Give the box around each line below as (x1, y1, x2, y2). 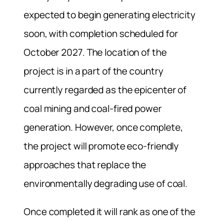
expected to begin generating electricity (24, 8, 195, 22)
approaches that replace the (24, 158, 147, 172)
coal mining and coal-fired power (24, 102, 162, 115)
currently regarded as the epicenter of (24, 83, 187, 97)
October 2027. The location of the (24, 46, 167, 59)
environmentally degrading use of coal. (24, 177, 188, 190)
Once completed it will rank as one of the (24, 205, 195, 219)
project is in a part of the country (24, 65, 163, 78)
